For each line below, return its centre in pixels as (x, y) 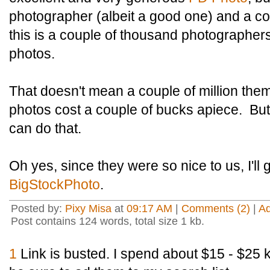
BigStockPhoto (55, 184)
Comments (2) (216, 209)
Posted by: (38, 209)
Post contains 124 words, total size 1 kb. (108, 221)
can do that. (45, 128)
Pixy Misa (88, 209)
